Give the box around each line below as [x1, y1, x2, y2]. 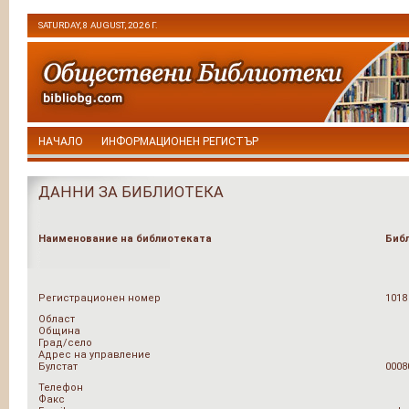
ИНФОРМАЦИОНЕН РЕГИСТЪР [101, 135, 258, 148]
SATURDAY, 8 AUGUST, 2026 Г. [38, 20, 158, 30]
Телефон [38, 382, 83, 393]
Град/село [38, 337, 92, 349]
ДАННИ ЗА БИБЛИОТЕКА [38, 184, 224, 201]
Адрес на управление [38, 349, 151, 361]
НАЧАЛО [38, 135, 83, 148]
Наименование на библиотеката [38, 233, 212, 245]
